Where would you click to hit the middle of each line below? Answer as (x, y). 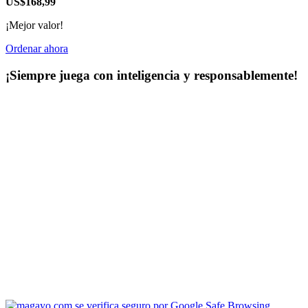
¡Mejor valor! (34, 25)
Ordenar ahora (37, 49)
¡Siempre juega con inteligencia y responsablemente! (152, 76)
